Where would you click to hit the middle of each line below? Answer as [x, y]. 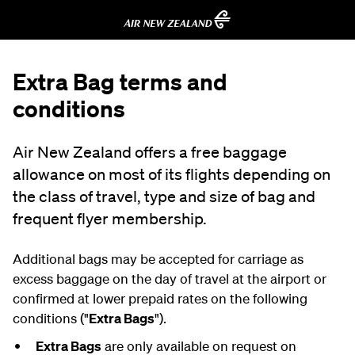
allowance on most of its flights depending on [172, 174]
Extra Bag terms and [120, 82]
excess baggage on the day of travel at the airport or [170, 279]
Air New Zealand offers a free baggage [150, 152]
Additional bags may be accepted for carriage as [158, 259]
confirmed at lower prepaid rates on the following [160, 298]
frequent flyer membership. [110, 219]
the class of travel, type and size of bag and [164, 197]
